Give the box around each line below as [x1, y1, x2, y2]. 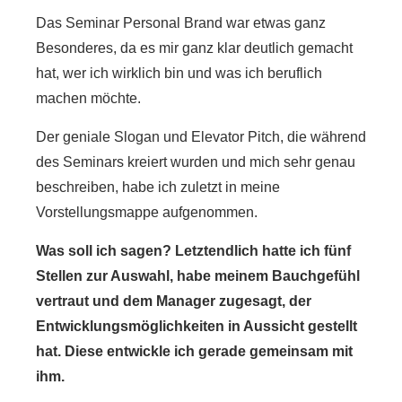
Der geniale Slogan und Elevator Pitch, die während [36, 129, 366, 144]
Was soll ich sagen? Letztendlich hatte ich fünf [36, 243, 351, 258]
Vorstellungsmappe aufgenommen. [36, 205, 261, 220]
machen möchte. [36, 91, 141, 106]
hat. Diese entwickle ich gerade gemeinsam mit [36, 344, 353, 359]
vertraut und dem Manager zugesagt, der [36, 293, 311, 309]
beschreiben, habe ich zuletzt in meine [36, 179, 280, 195]
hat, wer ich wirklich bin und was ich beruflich [36, 66, 322, 81]
